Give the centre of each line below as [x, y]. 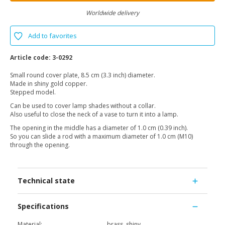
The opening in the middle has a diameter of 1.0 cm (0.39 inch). [99, 128]
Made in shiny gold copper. [49, 84]
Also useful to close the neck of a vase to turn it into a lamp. [94, 115]
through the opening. [40, 145]
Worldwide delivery [113, 13]
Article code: [30, 58]
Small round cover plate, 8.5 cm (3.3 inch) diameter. [83, 75]
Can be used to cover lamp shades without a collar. [83, 106]
